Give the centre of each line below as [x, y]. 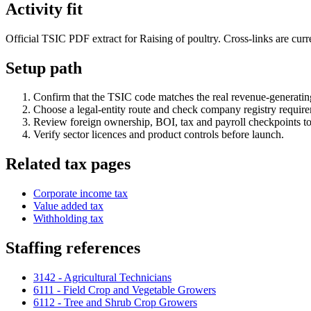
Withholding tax [68, 219]
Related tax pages [68, 164]
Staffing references [73, 248]
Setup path [44, 68]
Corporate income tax [81, 194]
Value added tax [68, 206]
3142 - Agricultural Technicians [102, 278]
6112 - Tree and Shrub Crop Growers [115, 303]
